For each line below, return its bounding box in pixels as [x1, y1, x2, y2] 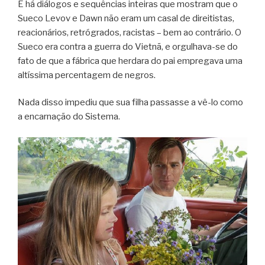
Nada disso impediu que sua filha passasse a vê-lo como [18, 97, 243, 108]
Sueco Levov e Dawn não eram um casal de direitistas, [18, 12, 234, 24]
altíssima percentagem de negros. [18, 69, 156, 80]
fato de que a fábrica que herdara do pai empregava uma [18, 55, 243, 66]
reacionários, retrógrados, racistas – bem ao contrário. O [18, 27, 241, 38]
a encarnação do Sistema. [18, 111, 120, 122]
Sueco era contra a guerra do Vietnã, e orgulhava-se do [18, 41, 238, 52]
